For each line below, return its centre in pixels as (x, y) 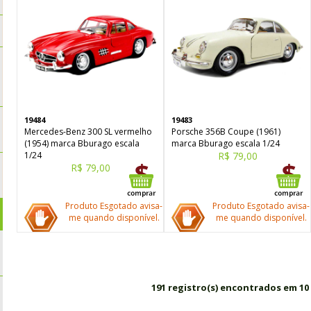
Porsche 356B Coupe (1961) (226, 132)
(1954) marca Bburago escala (82, 143)
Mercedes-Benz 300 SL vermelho (88, 132)
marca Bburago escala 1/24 (226, 143)
